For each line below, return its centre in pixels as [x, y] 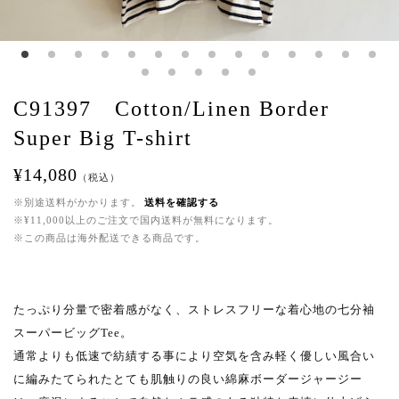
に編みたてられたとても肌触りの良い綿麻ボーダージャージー [188, 379]
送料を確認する [182, 203]
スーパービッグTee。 [73, 333]
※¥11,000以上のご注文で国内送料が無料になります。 [146, 220]
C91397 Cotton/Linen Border [171, 109]
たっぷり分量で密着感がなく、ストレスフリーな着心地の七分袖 [194, 310]
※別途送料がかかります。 [77, 203]
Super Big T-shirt [103, 138]
